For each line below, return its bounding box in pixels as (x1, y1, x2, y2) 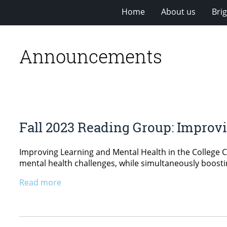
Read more (19, 176, 61, 188)
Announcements (19, 44, 162, 68)
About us (161, 6, 196, 17)
